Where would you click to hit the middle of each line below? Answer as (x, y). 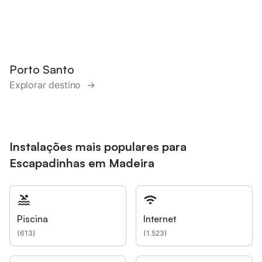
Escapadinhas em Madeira (82, 163)
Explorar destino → (52, 85)
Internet (160, 218)
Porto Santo (42, 69)
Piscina (32, 218)
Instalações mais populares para (98, 146)
